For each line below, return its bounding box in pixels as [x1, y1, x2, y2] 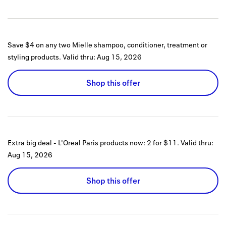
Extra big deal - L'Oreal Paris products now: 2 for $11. [8, 138, 179, 148]
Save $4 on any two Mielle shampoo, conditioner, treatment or [8, 40, 207, 50]
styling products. [8, 52, 61, 62]
